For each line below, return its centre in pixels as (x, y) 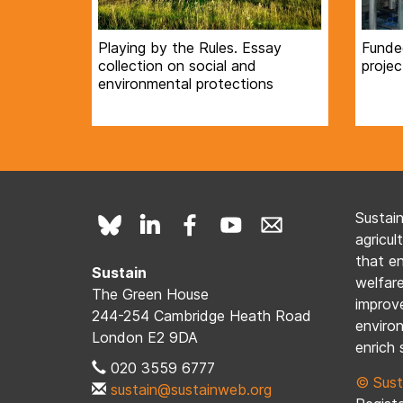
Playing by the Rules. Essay (190, 48)
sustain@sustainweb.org (191, 390)
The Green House (150, 295)
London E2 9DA (145, 338)
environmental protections (186, 84)
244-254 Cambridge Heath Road (201, 316)
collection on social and (177, 66)
